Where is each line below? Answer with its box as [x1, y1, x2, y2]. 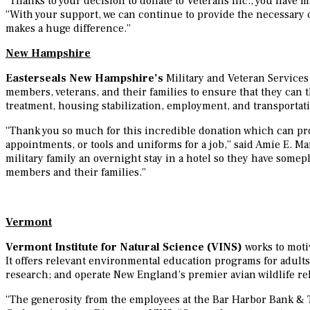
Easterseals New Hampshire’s [6, 71, 166, 86]
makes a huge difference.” [6, 21, 131, 36]
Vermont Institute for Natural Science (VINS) [6, 240, 242, 255]
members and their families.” [6, 165, 146, 180]
